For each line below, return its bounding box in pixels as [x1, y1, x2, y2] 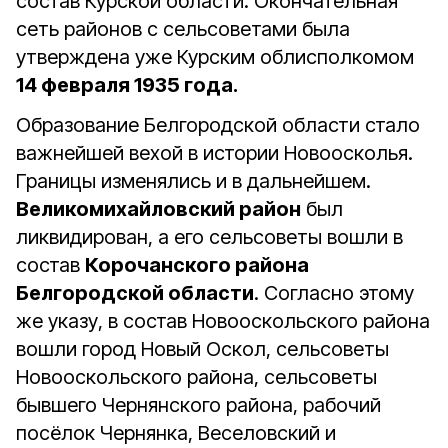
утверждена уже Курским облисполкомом [16, 45, 414, 69]
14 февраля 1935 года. [16, 73, 238, 97]
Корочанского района [85, 253, 309, 277]
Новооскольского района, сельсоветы [16, 365, 377, 389]
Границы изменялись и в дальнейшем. [16, 169, 371, 193]
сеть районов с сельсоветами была [16, 17, 350, 41]
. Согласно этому [254, 281, 414, 305]
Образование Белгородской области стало [16, 113, 420, 137]
